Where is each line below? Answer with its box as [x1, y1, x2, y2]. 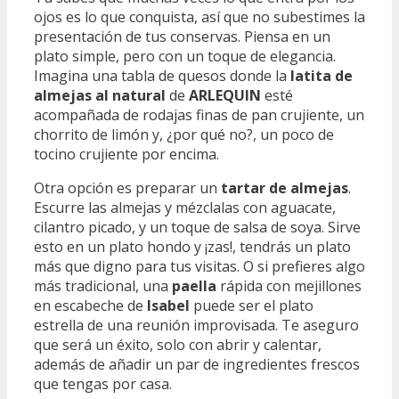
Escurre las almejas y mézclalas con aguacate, [34, 198, 336, 218]
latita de [290, 66, 353, 86]
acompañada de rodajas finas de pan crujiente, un [34, 105, 364, 126]
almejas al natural [34, 85, 166, 106]
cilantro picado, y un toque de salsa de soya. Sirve [34, 217, 361, 238]
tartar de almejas [221, 178, 348, 199]
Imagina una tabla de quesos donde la [34, 66, 290, 86]
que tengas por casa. [34, 374, 172, 395]
